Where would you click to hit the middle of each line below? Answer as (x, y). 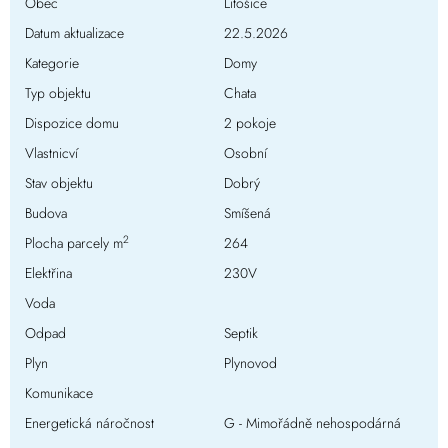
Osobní (245, 153)
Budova (46, 213)
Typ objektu (58, 93)
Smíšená (247, 213)
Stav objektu (59, 183)
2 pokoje (250, 123)
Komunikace (59, 393)
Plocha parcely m (74, 243)
